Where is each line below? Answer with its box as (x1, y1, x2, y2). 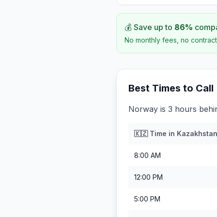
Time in (148, 129, 177, 138)
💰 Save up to (124, 22, 174, 32)
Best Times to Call (128, 82, 214, 94)
